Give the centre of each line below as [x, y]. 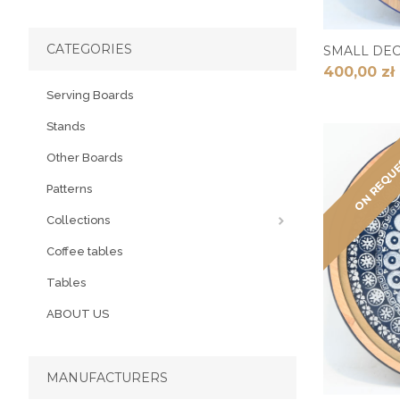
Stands [66, 126]
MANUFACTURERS [107, 378]
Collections [78, 220]
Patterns [69, 189]
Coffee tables [84, 251]
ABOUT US [78, 314]
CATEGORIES [89, 49]
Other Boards [84, 158]
